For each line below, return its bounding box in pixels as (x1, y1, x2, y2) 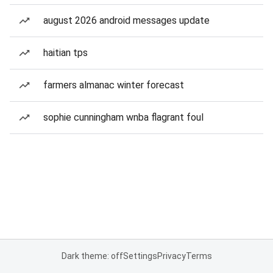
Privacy (157, 251, 186, 261)
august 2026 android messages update (43, 15, 210, 26)
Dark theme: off (61, 251, 123, 261)
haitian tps (43, 47, 88, 58)
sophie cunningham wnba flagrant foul (43, 112, 204, 123)
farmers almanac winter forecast (43, 79, 184, 91)
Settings (122, 251, 157, 261)
